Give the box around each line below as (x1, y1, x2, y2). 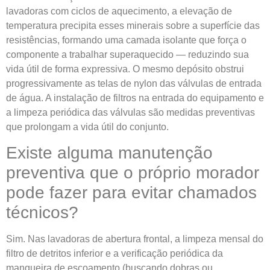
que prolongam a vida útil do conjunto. (6, 121, 169, 132)
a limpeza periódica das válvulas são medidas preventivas (6, 107, 255, 118)
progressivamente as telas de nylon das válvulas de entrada (6, 78, 262, 89)
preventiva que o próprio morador (6, 163, 259, 183)
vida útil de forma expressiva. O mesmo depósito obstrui (6, 63, 244, 74)
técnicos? (6, 203, 78, 222)
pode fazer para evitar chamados (6, 183, 257, 202)
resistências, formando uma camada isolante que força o (6, 34, 246, 45)
